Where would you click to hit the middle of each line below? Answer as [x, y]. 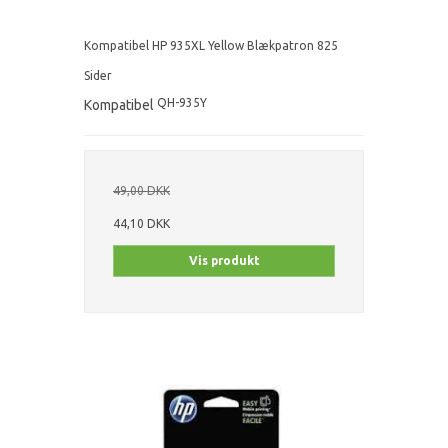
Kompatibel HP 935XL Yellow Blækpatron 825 [211, 45]
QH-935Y [182, 102]
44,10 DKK [141, 223]
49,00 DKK [141, 190]
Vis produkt [224, 260]
